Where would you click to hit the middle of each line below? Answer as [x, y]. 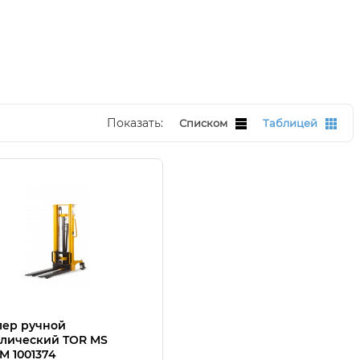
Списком [203, 123]
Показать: [135, 123]
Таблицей [290, 123]
